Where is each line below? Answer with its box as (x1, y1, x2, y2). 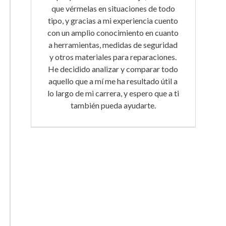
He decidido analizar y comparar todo (48, 64, 179, 74)
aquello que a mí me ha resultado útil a (48, 76, 178, 86)
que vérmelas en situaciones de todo (51, 4, 175, 13)
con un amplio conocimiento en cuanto (47, 28, 179, 37)
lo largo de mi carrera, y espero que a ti (47, 88, 179, 98)
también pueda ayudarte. (70, 100, 156, 110)
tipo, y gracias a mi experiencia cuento (48, 16, 179, 25)
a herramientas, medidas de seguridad (48, 40, 178, 49)
